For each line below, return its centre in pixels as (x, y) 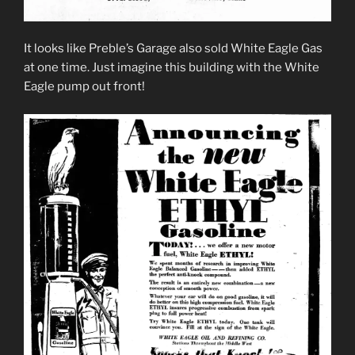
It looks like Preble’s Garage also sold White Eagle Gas (173, 49)
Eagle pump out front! (84, 87)
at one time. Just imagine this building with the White (172, 68)
